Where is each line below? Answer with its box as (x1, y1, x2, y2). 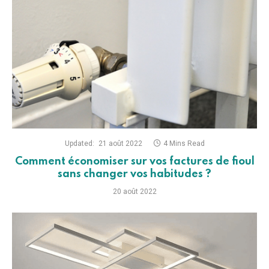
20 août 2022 (112, 187, 157, 196)
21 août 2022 (98, 139, 142, 148)
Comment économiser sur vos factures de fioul (14, 156, 255, 167)
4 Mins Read (163, 139, 205, 148)
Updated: (64, 139, 94, 148)
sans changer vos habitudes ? (58, 168, 211, 180)
